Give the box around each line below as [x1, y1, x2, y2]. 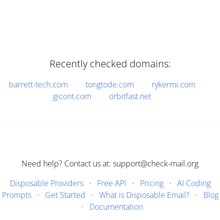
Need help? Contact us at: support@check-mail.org [22, 158, 198, 169]
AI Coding [177, 178, 211, 189]
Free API [97, 178, 126, 189]
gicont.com [53, 91, 91, 102]
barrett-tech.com [9, 79, 68, 90]
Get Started [45, 190, 85, 200]
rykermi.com [152, 79, 195, 90]
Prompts [1, 190, 31, 200]
